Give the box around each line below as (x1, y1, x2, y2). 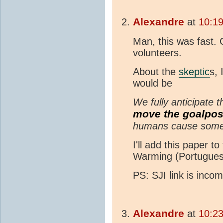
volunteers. (133, 47, 182, 59)
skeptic (179, 66, 210, 78)
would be (133, 78, 175, 89)
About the (133, 66, 179, 78)
